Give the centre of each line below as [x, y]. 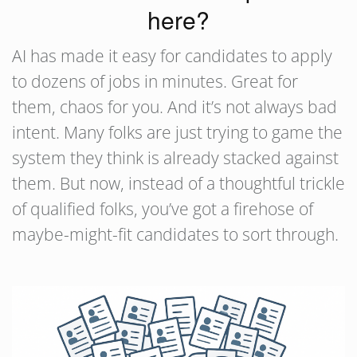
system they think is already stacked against [175, 158]
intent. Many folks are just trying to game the [177, 132]
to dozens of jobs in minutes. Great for [155, 81]
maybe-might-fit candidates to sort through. [175, 234]
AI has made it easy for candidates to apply [172, 56]
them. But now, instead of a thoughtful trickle [178, 183]
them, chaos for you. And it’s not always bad [175, 107]
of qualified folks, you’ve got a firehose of [163, 209]
